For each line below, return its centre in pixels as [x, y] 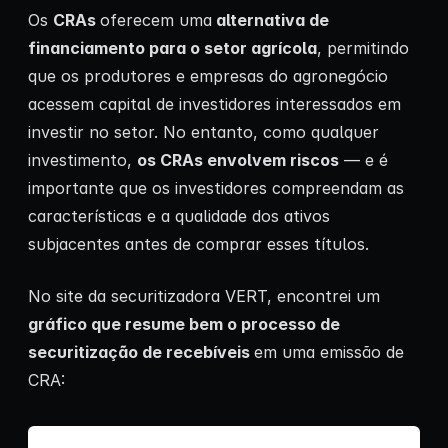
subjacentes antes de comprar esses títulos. [198, 244]
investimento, [82, 160]
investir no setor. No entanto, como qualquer [203, 132]
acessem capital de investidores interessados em [214, 104]
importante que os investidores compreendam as [216, 188]
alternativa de [270, 20]
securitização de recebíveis [141, 352]
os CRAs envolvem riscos [238, 160]
